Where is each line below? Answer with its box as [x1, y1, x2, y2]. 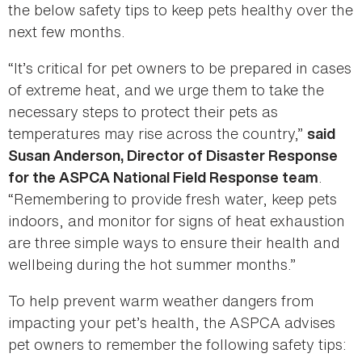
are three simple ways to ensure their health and [8, 232, 339, 254]
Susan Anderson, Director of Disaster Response [8, 145, 338, 166]
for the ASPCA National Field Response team [8, 167, 318, 188]
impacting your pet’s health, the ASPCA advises [8, 312, 335, 334]
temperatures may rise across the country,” [8, 123, 307, 145]
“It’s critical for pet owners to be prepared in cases [8, 57, 351, 79]
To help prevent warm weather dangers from [8, 290, 314, 312]
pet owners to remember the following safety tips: [8, 334, 347, 356]
